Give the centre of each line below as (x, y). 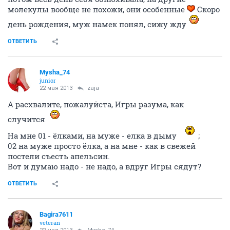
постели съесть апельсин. (59, 156)
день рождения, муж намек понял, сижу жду (97, 24)
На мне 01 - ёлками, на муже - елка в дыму (93, 136)
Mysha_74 (55, 72)
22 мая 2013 (56, 88)
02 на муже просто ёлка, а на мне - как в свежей (102, 146)
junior (48, 80)
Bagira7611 (56, 214)
